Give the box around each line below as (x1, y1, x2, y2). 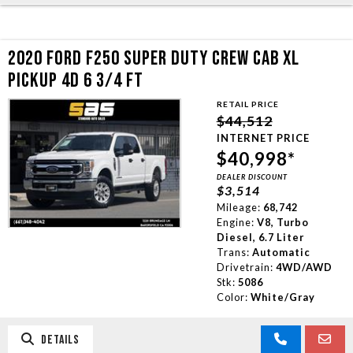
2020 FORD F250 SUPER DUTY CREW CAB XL (8, 46, 299, 71)
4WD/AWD (275, 260, 333, 273)
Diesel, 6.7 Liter (216, 230, 304, 243)
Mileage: (216, 200, 261, 214)
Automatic (251, 245, 310, 258)
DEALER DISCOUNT (216, 172, 288, 181)
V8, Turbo (256, 215, 309, 229)
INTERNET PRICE (216, 131, 310, 144)
